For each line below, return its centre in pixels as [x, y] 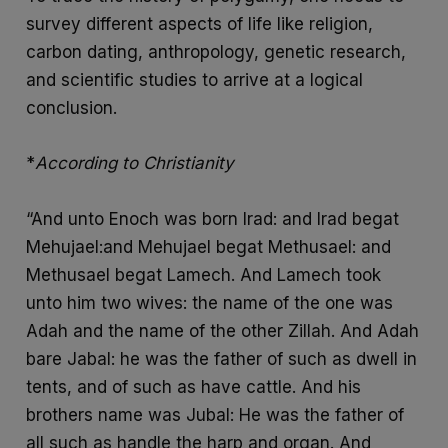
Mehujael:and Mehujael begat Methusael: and [209, 246]
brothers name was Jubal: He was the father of [215, 414]
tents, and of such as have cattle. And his [194, 386]
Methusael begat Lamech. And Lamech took [204, 274]
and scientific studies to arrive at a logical [195, 80]
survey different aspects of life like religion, [200, 24]
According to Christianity [135, 163]
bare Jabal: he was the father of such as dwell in [222, 358]
